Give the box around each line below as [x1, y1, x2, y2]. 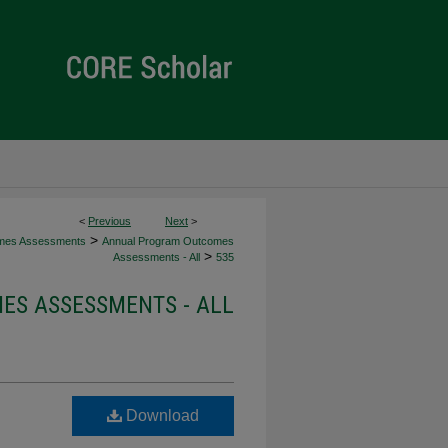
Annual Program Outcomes [102, 235, 234, 247]
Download [122, 407, 199, 424]
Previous [88, 215, 131, 227]
